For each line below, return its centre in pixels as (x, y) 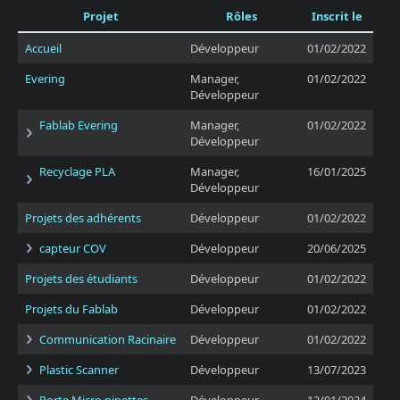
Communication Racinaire (108, 339)
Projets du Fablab (71, 309)
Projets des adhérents (83, 218)
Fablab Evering (79, 125)
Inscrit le (337, 16)
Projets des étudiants (81, 279)
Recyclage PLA (77, 171)
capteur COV (73, 248)
